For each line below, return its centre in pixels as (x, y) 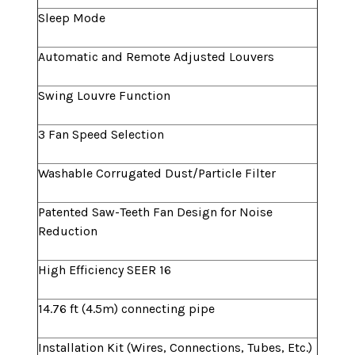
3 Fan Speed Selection (101, 135)
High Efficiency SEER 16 (105, 270)
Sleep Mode (72, 18)
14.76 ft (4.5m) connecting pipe (126, 309)
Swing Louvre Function (104, 96)
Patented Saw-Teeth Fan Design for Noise (155, 212)
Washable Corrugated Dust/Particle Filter (157, 174)
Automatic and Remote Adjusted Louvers (156, 57)
